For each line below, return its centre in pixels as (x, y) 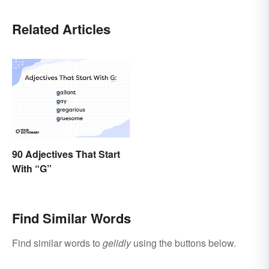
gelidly (117, 243)
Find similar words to (57, 243)
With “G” (32, 168)
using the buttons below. (183, 243)
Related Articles (61, 29)
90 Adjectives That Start (66, 154)
